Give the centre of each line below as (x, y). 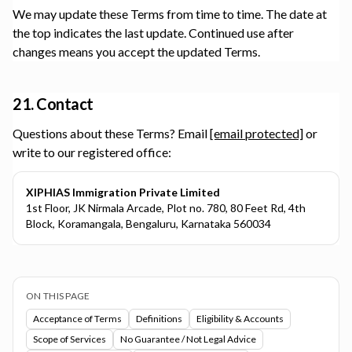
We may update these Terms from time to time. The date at (170, 14)
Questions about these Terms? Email (110, 133)
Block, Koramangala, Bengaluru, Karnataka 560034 (148, 224)
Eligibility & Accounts (240, 319)
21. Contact (53, 104)
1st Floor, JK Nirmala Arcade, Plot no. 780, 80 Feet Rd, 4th (166, 208)
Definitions (159, 319)
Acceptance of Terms (77, 319)
